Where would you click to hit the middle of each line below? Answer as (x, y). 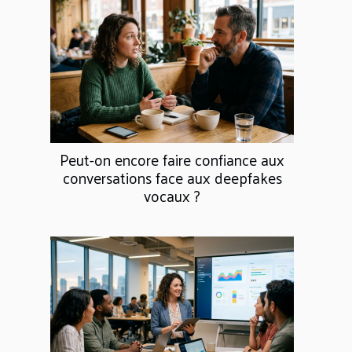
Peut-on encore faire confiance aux (172, 159)
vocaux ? (172, 195)
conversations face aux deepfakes (172, 177)
